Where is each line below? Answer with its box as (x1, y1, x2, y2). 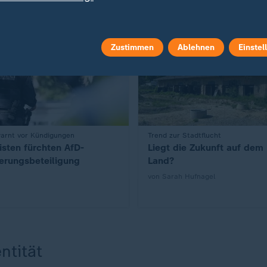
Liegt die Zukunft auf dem (148, 141, 263, 153)
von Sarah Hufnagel (148, 172, 215, 181)
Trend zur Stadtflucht (148, 131, 221, 139)
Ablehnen (178, 42, 215, 52)
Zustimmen (111, 42, 154, 52)
